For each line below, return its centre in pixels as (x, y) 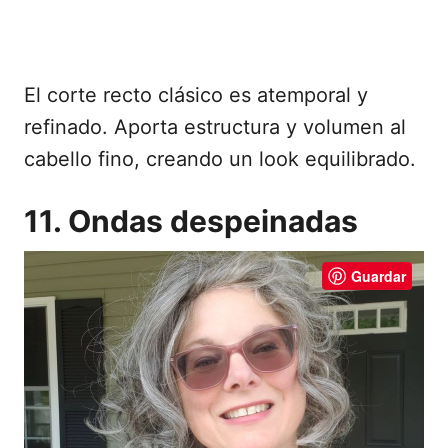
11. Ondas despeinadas (191, 221)
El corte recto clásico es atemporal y (196, 95)
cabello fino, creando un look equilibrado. (220, 159)
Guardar (378, 276)
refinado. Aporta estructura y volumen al (215, 127)
